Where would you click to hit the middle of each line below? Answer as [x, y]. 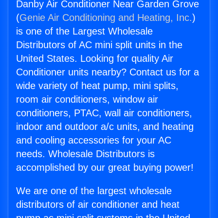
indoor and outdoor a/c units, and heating [105, 127]
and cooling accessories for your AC [94, 140]
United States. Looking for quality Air [95, 59]
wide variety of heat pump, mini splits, [97, 86]
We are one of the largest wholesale [94, 191]
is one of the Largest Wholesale [84, 31]
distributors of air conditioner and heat [98, 205]
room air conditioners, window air [87, 100]
